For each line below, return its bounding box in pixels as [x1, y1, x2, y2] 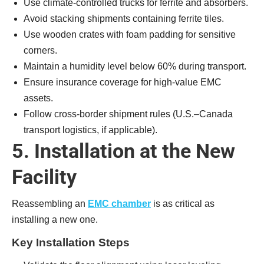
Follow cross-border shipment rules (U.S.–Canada [24, 109, 233, 119]
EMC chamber [88, 199, 151, 209]
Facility [12, 165, 77, 189]
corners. [24, 45, 57, 55]
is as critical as [151, 199, 214, 209]
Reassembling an [12, 199, 88, 209]
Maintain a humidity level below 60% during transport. [24, 61, 246, 71]
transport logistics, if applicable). [24, 125, 157, 135]
